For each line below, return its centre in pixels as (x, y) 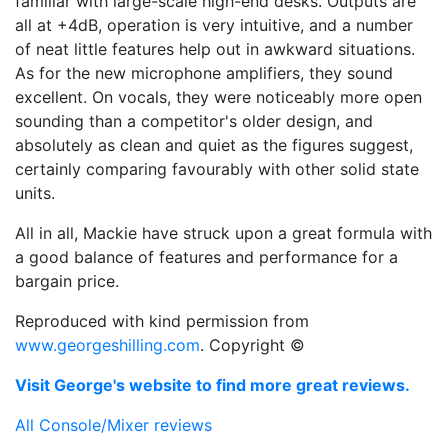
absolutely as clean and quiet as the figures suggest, (214, 145)
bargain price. (67, 281)
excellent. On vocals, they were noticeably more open (218, 97)
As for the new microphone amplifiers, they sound (204, 73)
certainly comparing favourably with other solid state (217, 169)
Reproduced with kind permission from (162, 321)
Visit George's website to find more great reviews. (212, 385)
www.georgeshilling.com (107, 345)
